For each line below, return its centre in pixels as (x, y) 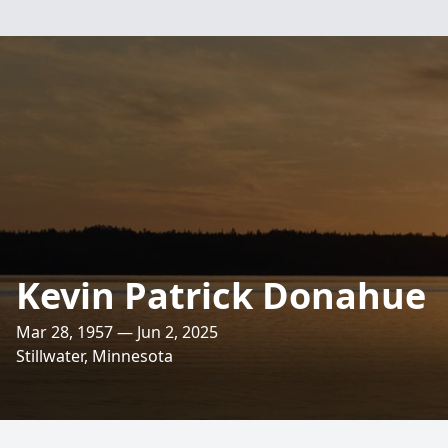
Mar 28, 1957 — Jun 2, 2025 (117, 332)
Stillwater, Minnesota (94, 356)
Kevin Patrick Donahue (221, 295)
